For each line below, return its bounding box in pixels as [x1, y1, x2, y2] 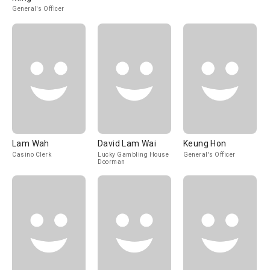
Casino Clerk [12, 151, 51, 158]
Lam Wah [12, 139, 49, 148]
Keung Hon [183, 139, 227, 148]
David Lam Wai [98, 139, 157, 148]
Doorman [98, 159, 125, 165]
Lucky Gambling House [98, 151, 169, 158]
